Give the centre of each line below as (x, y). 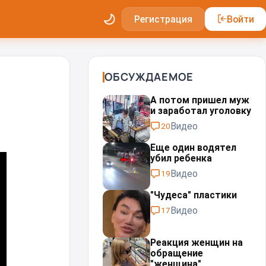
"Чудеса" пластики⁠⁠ (194, 195)
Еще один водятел (193, 148)
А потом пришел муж (200, 100)
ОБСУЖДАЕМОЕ (149, 77)
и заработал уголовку (201, 111)
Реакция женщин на (197, 243)
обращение (177, 253)
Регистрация (163, 19)
